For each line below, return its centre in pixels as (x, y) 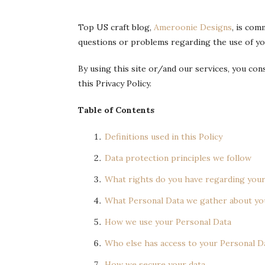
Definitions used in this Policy (164, 137)
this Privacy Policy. (115, 83)
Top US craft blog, (116, 27)
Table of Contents (116, 110)
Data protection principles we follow (178, 158)
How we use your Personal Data (168, 222)
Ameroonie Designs (193, 27)
